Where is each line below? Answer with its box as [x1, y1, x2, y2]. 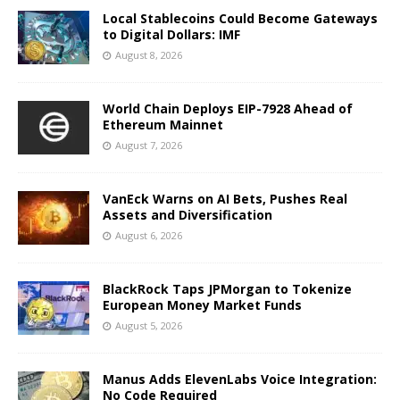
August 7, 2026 [115, 138, 182, 153]
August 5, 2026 [115, 319, 182, 333]
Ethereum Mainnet [103, 116, 223, 134]
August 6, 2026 [115, 229, 182, 243]
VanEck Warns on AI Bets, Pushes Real [103, 190, 347, 208]
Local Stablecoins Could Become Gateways [103, 10, 378, 28]
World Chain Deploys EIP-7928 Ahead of [103, 100, 353, 118]
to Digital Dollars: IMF [103, 26, 240, 44]
